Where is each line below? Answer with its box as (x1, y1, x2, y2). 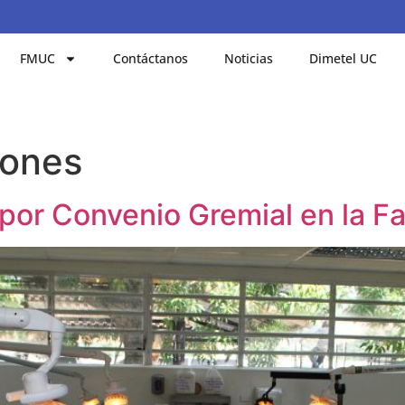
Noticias (224, 49, 274, 67)
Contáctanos (113, 49, 189, 67)
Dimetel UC (309, 49, 378, 67)
